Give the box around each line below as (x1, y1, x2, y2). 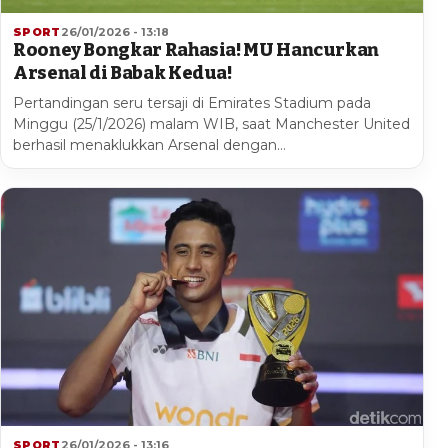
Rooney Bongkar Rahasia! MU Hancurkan (13, 39, 380, 62)
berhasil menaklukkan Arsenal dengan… (13, 136, 286, 155)
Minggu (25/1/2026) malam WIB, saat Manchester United (13, 115, 410, 134)
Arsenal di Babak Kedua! (13, 62, 232, 85)
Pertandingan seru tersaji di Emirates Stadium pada (13, 94, 371, 113)
